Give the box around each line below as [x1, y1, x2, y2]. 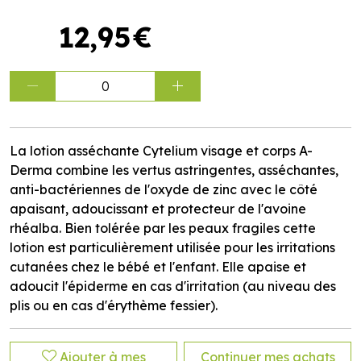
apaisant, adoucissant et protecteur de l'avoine [10, 201, 306, 217]
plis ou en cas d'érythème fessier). [10, 297, 218, 313]
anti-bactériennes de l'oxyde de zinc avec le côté [10, 181, 317, 197]
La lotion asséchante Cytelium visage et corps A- [10, 143, 313, 159]
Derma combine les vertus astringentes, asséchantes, [10, 162, 338, 178]
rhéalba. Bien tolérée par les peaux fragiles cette [10, 220, 316, 236]
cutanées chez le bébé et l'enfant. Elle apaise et [10, 259, 306, 275]
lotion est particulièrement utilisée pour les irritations [10, 239, 335, 255]
